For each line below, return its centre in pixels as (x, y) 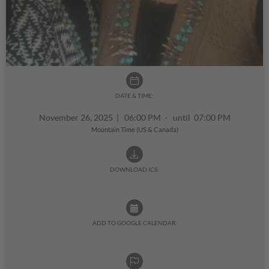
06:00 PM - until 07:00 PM (174, 118)
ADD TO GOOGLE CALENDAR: (134, 223)
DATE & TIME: (134, 96)
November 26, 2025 (77, 118)
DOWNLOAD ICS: (134, 170)
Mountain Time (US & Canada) (134, 130)
